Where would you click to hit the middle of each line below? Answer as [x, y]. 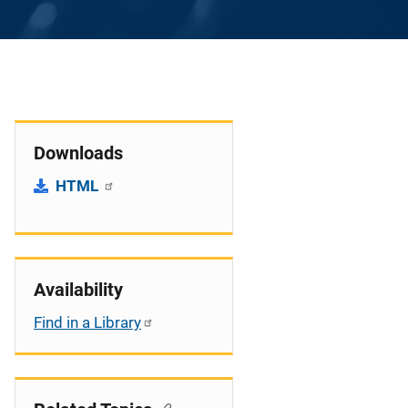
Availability [78, 290]
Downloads [78, 153]
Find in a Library [87, 322]
